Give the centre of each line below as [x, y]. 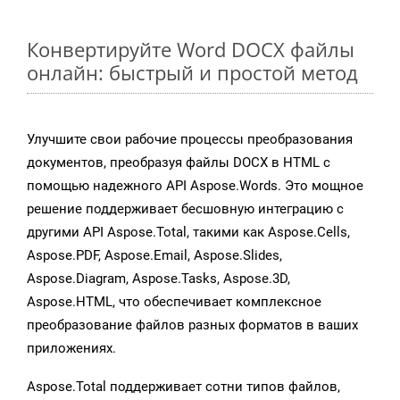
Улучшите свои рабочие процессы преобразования [190, 140]
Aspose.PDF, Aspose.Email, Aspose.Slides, [154, 256]
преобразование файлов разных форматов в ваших [192, 325]
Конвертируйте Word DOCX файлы [191, 50]
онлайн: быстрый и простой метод [192, 73]
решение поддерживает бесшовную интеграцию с [185, 209]
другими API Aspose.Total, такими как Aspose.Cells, [188, 233]
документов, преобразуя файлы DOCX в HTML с [179, 163]
